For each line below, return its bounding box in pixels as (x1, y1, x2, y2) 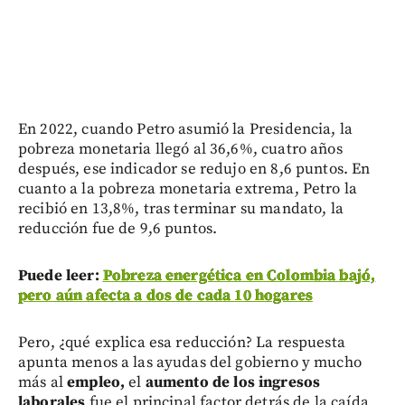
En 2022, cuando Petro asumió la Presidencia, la (18, 119, 353, 140)
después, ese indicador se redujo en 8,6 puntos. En (18, 159, 371, 180)
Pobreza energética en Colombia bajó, (102, 266, 376, 287)
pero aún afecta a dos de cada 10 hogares (18, 286, 313, 306)
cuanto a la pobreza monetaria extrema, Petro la (18, 179, 358, 200)
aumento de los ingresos (145, 372, 321, 393)
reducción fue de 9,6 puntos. (18, 219, 218, 240)
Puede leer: (18, 266, 103, 287)
